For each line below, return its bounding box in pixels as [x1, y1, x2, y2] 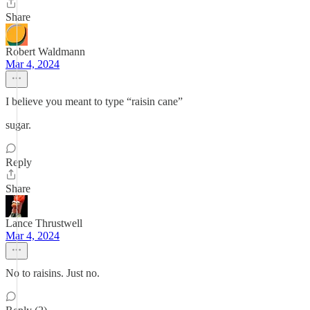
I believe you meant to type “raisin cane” [6, 95, 183, 107]
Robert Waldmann [6, 46, 85, 57]
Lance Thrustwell [6, 217, 82, 229]
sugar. [6, 119, 31, 131]
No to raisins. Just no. [6, 267, 100, 279]
